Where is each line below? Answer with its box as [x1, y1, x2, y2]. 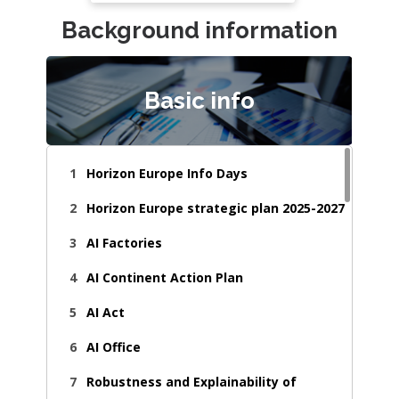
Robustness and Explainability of [86, 373, 297, 390]
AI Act [86, 304, 126, 321]
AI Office [86, 338, 142, 355]
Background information [61, 17, 338, 44]
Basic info [144, 87, 255, 114]
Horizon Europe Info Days [86, 165, 248, 182]
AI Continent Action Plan [86, 269, 244, 286]
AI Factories [86, 234, 163, 251]
